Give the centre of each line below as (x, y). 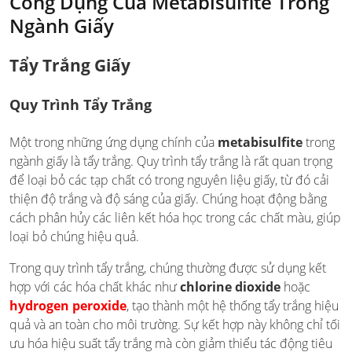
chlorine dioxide (230, 286)
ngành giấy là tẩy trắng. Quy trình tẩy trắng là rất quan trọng (171, 161)
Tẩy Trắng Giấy (70, 65)
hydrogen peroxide (68, 305)
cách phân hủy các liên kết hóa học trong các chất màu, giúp (175, 217)
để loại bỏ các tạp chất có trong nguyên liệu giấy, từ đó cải (169, 180)
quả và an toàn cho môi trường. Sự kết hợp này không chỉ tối (175, 324)
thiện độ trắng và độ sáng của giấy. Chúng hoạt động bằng (168, 198)
